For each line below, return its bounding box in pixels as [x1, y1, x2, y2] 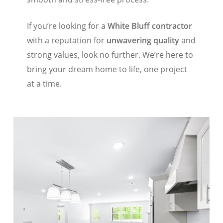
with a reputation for [26, 35, 107, 46]
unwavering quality [106, 35, 179, 46]
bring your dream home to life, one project [26, 64, 187, 75]
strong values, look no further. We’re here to [26, 49, 193, 61]
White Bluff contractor [107, 20, 192, 32]
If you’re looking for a [26, 20, 108, 32]
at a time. [26, 78, 62, 90]
